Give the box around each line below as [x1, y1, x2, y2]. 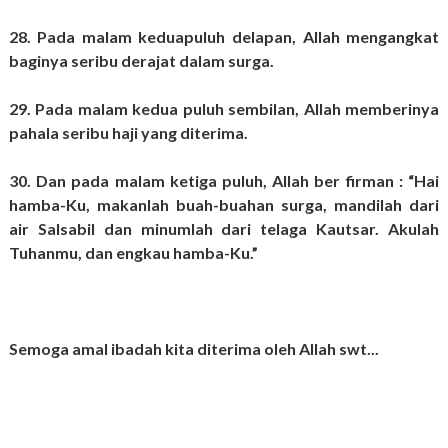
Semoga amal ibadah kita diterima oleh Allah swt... [8, 339, 379, 359]
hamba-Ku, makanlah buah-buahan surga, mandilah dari [8, 195, 440, 215]
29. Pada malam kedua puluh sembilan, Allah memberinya [8, 99, 440, 119]
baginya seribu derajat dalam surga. [8, 51, 277, 71]
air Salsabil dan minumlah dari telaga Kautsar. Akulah [8, 219, 440, 239]
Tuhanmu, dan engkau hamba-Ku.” [8, 243, 261, 263]
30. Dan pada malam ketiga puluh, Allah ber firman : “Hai [8, 171, 440, 191]
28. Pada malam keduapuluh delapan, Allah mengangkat [8, 27, 440, 47]
